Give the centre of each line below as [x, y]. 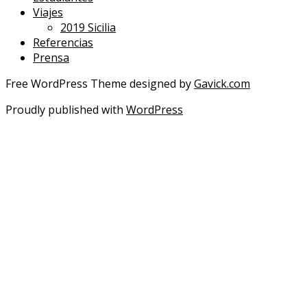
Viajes [48, 13]
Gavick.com [222, 84]
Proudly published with [66, 110]
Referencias [63, 43]
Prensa [51, 58]
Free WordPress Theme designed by [100, 84]
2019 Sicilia [88, 28]
